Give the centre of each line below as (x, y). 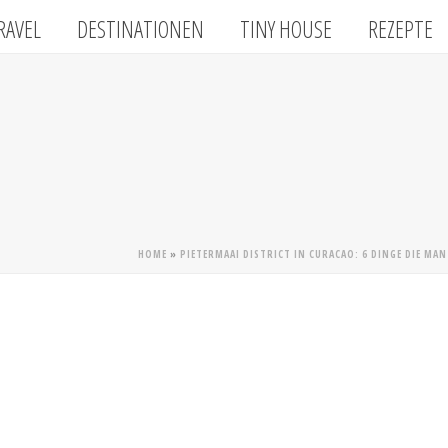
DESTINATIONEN (141, 29)
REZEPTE (401, 29)
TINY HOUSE (286, 29)
